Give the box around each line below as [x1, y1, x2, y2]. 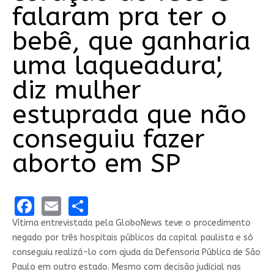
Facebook [34, 193, 120, 217]
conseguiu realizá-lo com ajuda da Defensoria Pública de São [12, 246, 261, 257]
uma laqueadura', [12, 50, 224, 81]
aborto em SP [12, 148, 180, 179]
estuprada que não [12, 99, 246, 130]
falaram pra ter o [12, 1, 227, 32]
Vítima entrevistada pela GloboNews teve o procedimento [12, 217, 251, 228]
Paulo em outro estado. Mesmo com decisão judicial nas [12, 261, 241, 272]
